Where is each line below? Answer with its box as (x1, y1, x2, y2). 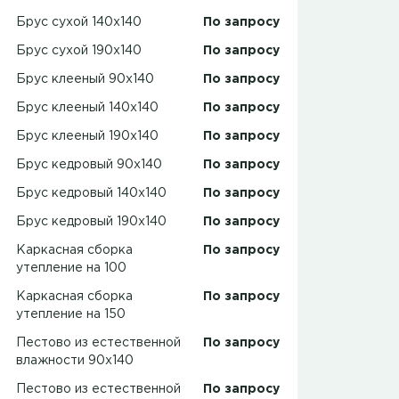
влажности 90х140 (16, 355, 134, 367)
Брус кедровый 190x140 (16, 216, 167, 228)
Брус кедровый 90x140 (16, 159, 162, 171)
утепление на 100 (16, 263, 126, 274)
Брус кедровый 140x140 (16, 188, 167, 199)
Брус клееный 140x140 (16, 102, 159, 114)
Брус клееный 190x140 (16, 131, 159, 142)
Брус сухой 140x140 (16, 17, 142, 28)
